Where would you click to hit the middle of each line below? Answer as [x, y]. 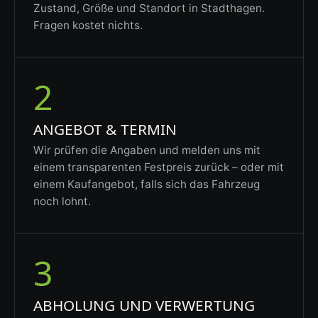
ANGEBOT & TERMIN [105, 129]
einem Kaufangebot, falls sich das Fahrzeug [146, 184]
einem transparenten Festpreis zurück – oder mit [158, 167]
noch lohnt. [62, 201]
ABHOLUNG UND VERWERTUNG [144, 306]
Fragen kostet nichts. [88, 25]
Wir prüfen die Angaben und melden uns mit [147, 150]
